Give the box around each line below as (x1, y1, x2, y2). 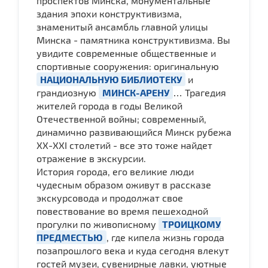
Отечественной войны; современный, (36, 112, 206, 124)
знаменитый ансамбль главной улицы (36, 20, 208, 32)
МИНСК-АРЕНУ (102, 86, 169, 98)
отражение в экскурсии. (36, 152, 146, 164)
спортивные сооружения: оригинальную (36, 60, 219, 72)
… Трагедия (173, 86, 226, 98)
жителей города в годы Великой (36, 99, 182, 111)
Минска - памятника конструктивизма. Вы (36, 33, 230, 45)
